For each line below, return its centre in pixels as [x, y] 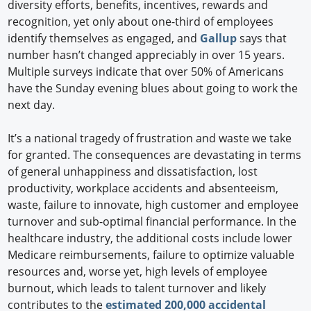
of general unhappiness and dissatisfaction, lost [133, 171]
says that [262, 38]
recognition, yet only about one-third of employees [141, 21]
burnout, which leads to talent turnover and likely [137, 288]
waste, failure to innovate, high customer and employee [153, 204]
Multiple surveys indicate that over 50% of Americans [146, 71]
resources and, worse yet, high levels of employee [138, 271]
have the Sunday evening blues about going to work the [153, 88]
